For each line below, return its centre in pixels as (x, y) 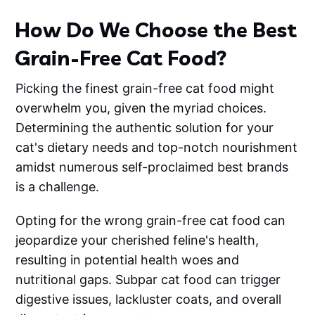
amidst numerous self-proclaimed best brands (152, 167)
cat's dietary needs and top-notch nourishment (157, 148)
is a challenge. (58, 187)
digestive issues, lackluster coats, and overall (149, 300)
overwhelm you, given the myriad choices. (141, 108)
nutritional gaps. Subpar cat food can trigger (148, 280)
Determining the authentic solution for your (145, 128)
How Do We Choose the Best (156, 30)
